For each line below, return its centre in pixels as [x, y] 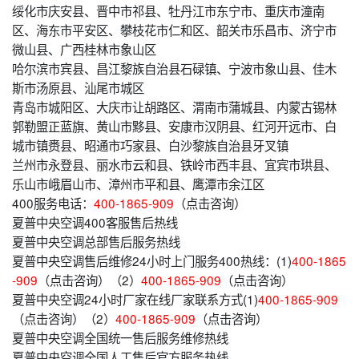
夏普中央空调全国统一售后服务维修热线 [120, 338]
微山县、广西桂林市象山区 [84, 49]
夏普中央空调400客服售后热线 [95, 222]
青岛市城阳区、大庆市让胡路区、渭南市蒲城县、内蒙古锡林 [174, 107]
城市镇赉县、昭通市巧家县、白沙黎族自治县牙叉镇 [150, 145]
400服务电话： [53, 203]
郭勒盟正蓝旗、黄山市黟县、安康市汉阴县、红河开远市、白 [174, 126]
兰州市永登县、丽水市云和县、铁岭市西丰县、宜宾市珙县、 [174, 165]
